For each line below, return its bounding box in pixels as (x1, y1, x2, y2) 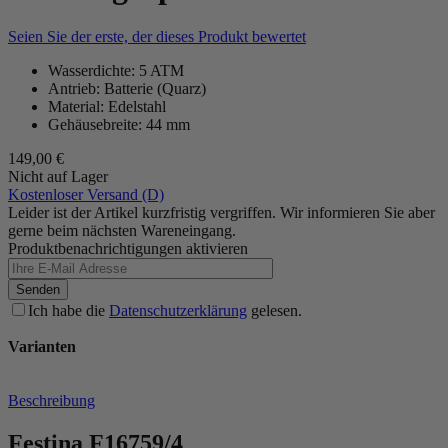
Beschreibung (8, 391, 95, 409)
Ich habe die (28, 301, 109, 319)
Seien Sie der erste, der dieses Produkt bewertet (8, 27, 306, 45)
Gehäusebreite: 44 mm (48, 115, 190, 133)
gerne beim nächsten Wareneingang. (8, 221, 236, 239)
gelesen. (247, 301, 302, 319)
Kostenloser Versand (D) (8, 185, 164, 203)
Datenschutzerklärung (109, 301, 247, 319)
